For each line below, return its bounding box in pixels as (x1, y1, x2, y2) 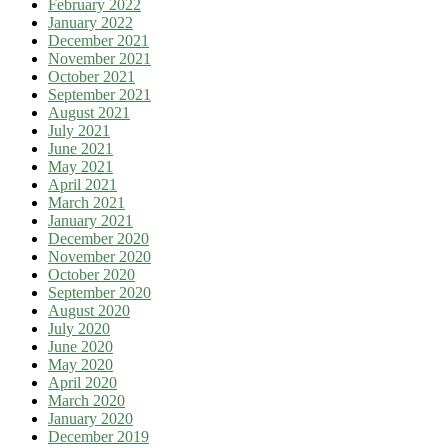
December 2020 (48, 230, 149, 248)
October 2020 (48, 266, 135, 284)
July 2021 (48, 122, 110, 140)
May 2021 (48, 158, 113, 176)
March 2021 (48, 194, 125, 212)
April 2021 (48, 176, 117, 194)
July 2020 (48, 320, 110, 338)
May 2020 (48, 356, 113, 374)
